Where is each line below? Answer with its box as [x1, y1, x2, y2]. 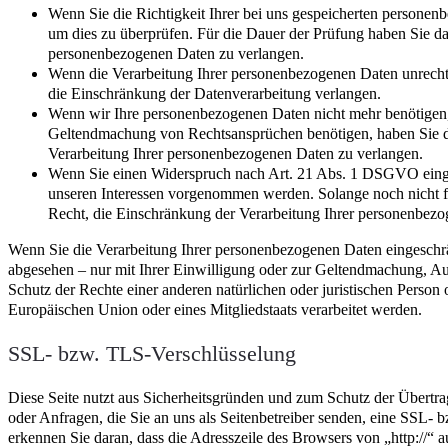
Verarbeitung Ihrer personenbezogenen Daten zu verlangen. [48, 145, 423, 163]
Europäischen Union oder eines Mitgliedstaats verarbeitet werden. [8, 301, 422, 319]
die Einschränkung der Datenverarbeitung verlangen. [48, 85, 381, 103]
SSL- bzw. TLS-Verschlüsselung [8, 341, 296, 367]
